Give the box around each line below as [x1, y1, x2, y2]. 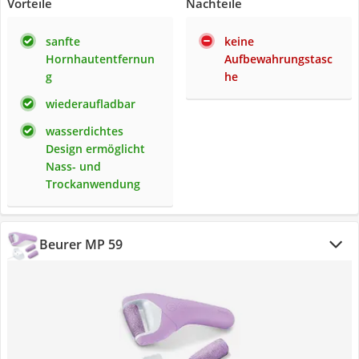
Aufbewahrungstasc [224, 51, 333, 67]
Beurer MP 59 [39, 236, 123, 253]
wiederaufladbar [46, 96, 135, 111]
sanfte [46, 34, 80, 49]
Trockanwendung [46, 176, 140, 192]
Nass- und [46, 159, 101, 174]
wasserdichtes [46, 123, 123, 139]
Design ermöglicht [46, 141, 145, 156]
